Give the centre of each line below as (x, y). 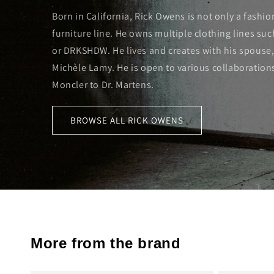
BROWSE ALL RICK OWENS (127, 120)
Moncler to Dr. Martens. (103, 85)
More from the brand (106, 243)
